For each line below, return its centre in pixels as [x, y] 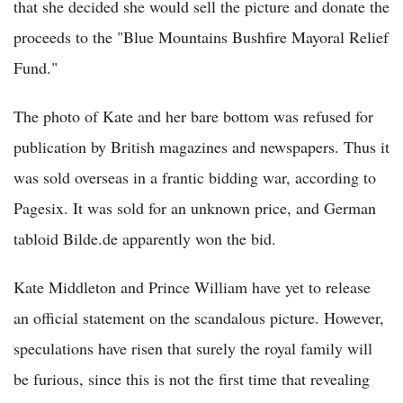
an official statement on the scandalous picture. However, [199, 318]
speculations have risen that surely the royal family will [193, 349]
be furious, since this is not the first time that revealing [192, 379]
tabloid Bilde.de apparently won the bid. [145, 239]
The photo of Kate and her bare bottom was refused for [193, 116]
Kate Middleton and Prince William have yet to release [192, 287]
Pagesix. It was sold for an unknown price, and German [195, 208]
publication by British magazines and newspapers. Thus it [201, 147]
